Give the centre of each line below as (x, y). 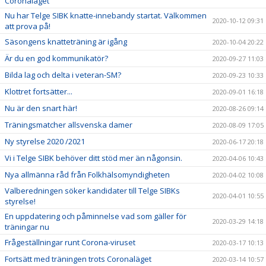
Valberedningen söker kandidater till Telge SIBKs (92, 191)
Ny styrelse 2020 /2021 (45, 141)
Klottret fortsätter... (39, 91)
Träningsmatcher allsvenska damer (69, 125)
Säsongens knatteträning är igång (66, 42)
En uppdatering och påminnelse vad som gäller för (96, 216)
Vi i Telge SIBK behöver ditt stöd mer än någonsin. (94, 158)
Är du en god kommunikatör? (56, 58)
